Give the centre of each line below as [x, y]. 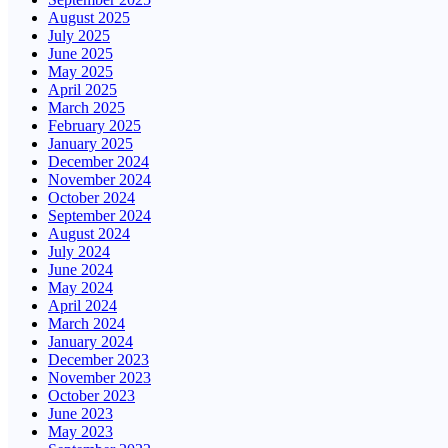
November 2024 [99, 180]
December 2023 [98, 360]
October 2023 [91, 396]
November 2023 [99, 378]
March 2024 [86, 324]
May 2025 [80, 72]
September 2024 [99, 216]
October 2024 [91, 198]
